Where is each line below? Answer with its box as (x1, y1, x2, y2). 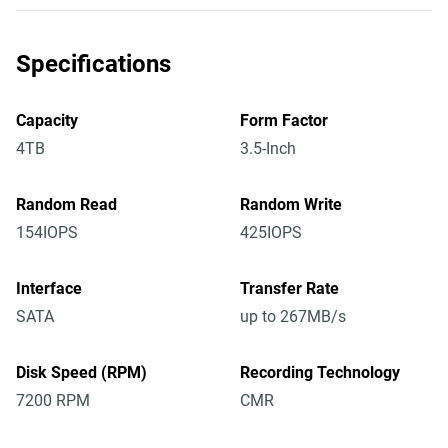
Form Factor (240, 111, 328, 130)
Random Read (16, 195, 117, 214)
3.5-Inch (240, 139, 296, 158)
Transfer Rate (240, 279, 339, 298)
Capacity (16, 111, 78, 130)
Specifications (16, 50, 171, 78)
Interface (16, 279, 82, 298)
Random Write (240, 195, 342, 214)
